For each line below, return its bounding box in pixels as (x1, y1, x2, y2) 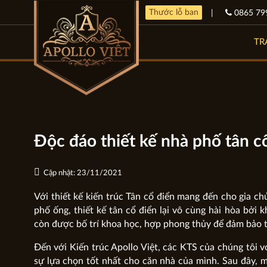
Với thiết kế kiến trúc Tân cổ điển (33, 191, 175, 201)
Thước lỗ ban (148, 8, 198, 17)
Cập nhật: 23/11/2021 (43, 169, 122, 177)
